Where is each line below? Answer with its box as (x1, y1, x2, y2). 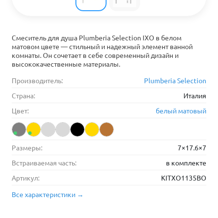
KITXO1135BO (161, 173, 206, 182)
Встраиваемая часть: (12, 158, 76, 167)
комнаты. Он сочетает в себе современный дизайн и (12, 51, 179, 59)
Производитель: (12, 76, 63, 85)
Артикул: (12, 173, 39, 182)
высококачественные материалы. (12, 59, 120, 68)
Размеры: (12, 143, 42, 152)
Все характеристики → (12, 190, 84, 199)
